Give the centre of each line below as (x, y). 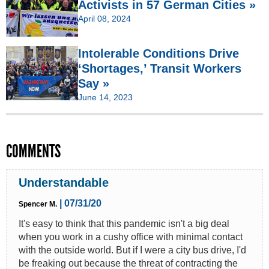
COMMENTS (33, 151)
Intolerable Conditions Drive (159, 53)
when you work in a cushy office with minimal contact (131, 237)
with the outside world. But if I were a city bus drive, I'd (132, 250)
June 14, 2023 (105, 97)
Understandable (64, 182)
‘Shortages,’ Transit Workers (160, 68)
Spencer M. (38, 204)
